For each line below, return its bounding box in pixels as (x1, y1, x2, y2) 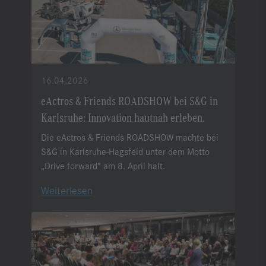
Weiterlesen (40, 183, 93, 198)
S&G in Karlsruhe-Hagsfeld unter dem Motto (40, 145, 210, 158)
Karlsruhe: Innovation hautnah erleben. (40, 109, 205, 125)
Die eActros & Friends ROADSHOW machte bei (40, 131, 218, 144)
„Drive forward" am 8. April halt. (40, 159, 165, 172)
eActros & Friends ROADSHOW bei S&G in (40, 93, 218, 108)
